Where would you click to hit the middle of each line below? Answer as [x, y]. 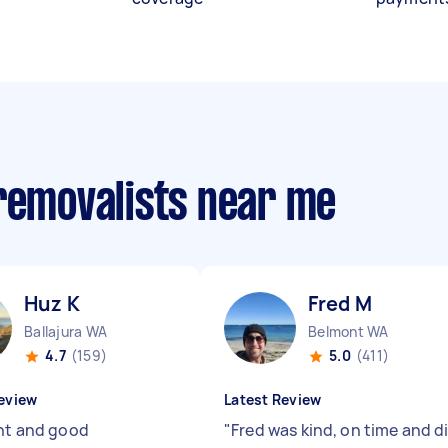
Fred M [340, 303]
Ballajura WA [65, 331]
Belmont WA [348, 331]
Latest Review [273, 399]
